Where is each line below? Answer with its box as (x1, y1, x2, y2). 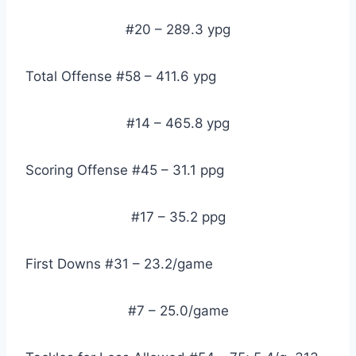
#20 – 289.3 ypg (126, 21, 230, 38)
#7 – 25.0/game (127, 303, 229, 319)
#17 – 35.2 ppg (130, 209, 226, 226)
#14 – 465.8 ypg (126, 115, 230, 132)
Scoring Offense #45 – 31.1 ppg (25, 162, 224, 179)
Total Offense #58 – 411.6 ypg (25, 68, 216, 85)
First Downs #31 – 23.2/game (25, 256, 213, 273)
